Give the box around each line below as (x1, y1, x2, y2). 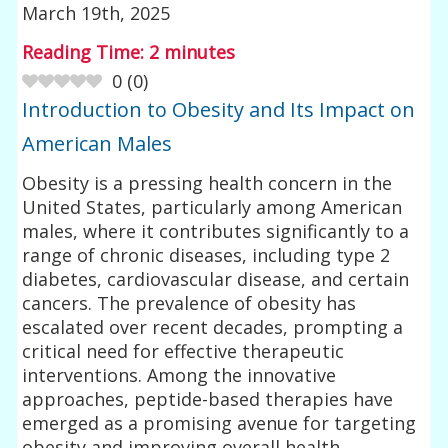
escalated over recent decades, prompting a (22, 314, 404, 339)
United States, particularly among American (22, 194, 403, 219)
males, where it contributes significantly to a (22, 218, 410, 243)
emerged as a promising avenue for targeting (22, 410, 417, 435)
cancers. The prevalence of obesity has (22, 290, 357, 315)
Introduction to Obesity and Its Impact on (22, 95, 416, 123)
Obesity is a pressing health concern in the (22, 170, 393, 195)
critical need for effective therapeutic (22, 338, 345, 363)
